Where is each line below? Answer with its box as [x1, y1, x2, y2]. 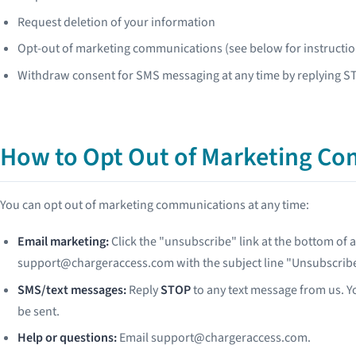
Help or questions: [17, 329, 118, 347]
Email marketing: [17, 233, 110, 251]
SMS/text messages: [17, 281, 127, 299]
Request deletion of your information [17, 13, 216, 31]
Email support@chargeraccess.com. [117, 329, 311, 347]
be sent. [17, 302, 60, 320]
